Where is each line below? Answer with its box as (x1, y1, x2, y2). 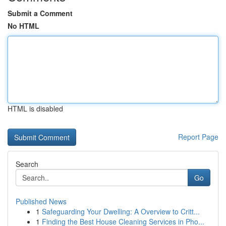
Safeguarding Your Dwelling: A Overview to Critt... (42, 206, 200, 216)
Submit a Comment (8, 8, 73, 18)
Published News (16, 196, 67, 206)
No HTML (8, 21, 39, 31)
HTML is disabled (8, 103, 63, 114)
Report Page (178, 132, 218, 142)
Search (16, 159, 38, 169)
